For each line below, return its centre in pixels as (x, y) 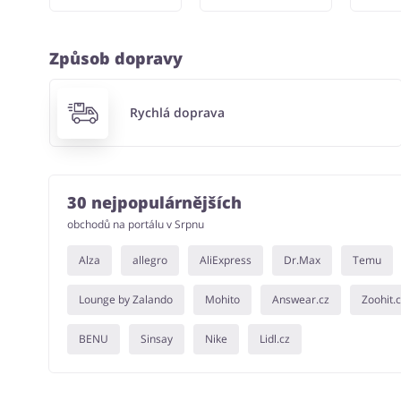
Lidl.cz (274, 339)
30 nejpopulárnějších (154, 203)
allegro (149, 260)
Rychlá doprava (178, 113)
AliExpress (225, 260)
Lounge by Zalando (125, 300)
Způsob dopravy (115, 58)
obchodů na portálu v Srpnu (135, 225)
